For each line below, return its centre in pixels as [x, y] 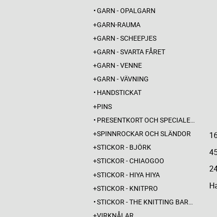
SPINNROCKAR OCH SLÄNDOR [144, 133]
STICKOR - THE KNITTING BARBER [143, 201]
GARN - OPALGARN [126, 11]
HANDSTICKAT [119, 93]
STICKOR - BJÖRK [124, 147]
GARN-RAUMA [119, 24]
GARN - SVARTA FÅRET [131, 51]
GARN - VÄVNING [123, 79]
